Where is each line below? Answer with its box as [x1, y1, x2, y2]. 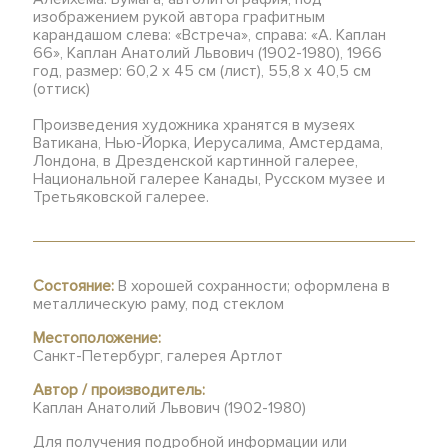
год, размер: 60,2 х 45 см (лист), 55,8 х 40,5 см [33, 61, 372, 81]
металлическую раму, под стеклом [33, 294, 285, 314]
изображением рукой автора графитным [33, 7, 326, 27]
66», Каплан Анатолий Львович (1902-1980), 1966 [33, 43, 383, 63]
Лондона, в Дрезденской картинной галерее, [33, 151, 359, 171]
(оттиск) [33, 79, 91, 99]
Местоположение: [33, 328, 162, 348]
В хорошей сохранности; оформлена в [114, 276, 391, 296]
